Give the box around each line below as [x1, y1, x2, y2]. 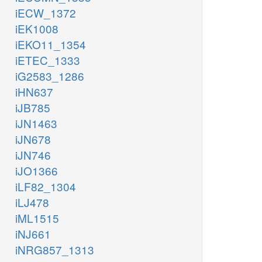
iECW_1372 [15, 5, 76, 21]
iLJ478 [15, 194, 49, 211]
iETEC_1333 [15, 52, 80, 68]
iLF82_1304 [15, 178, 76, 195]
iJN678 [15, 131, 51, 147]
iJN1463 [15, 115, 57, 132]
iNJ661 [15, 226, 51, 242]
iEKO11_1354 [15, 36, 86, 53]
